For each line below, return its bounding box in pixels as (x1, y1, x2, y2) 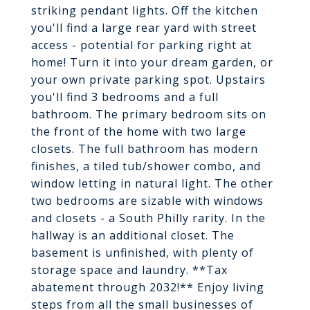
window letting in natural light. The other (31, 176, 273, 191)
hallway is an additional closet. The (31, 228, 235, 243)
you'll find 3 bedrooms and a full (31, 89, 219, 104)
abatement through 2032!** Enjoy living (31, 280, 264, 295)
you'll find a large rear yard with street (31, 20, 257, 35)
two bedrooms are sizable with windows (31, 193, 264, 208)
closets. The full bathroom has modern (31, 141, 258, 156)
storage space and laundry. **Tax (31, 262, 228, 277)
